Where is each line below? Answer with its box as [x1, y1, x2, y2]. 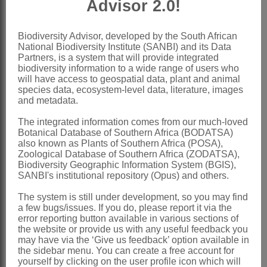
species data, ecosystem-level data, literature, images [18, 85, 243, 95]
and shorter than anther [54, 7, 152, 18]
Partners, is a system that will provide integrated [18, 52, 219, 63]
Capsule [54, 25, 94, 36]
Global [54, 175, 86, 186]
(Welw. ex [156, 211, 197, 222]
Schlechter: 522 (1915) [67, 82, 163, 93]
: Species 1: [128, 193, 177, 204]
